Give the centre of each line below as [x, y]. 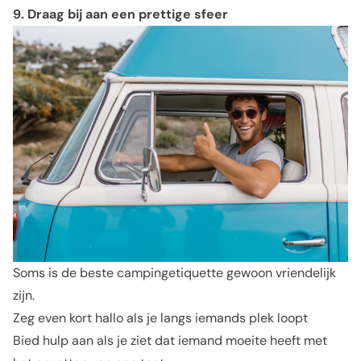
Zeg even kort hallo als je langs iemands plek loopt [160, 317]
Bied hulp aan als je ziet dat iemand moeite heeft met [170, 340]
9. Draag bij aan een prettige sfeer [120, 14]
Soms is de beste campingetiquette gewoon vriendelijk [174, 272]
